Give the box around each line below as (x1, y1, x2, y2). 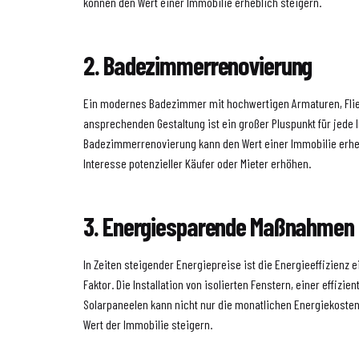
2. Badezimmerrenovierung (83, 50, 313, 81)
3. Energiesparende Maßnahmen (83, 211, 354, 242)
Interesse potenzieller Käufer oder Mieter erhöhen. (83, 155, 312, 171)
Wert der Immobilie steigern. (83, 317, 213, 333)
